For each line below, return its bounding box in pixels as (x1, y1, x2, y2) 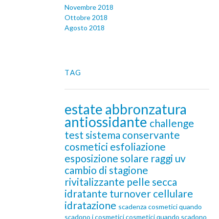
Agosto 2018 (65, 23, 105, 32)
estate (65, 101, 105, 118)
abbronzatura (105, 101, 187, 118)
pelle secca (127, 175, 177, 188)
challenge (150, 117, 194, 130)
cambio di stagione (65, 164, 148, 176)
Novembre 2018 (65, 3, 113, 12)
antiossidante (65, 113, 150, 131)
